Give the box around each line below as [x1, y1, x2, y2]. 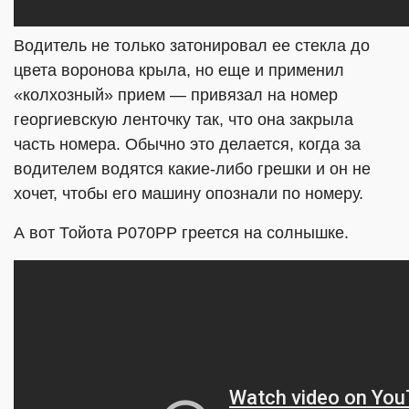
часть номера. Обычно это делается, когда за [14, 135, 361, 153]
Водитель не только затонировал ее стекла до [14, 37, 370, 55]
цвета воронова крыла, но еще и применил [14, 61, 344, 79]
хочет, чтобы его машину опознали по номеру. [14, 184, 363, 203]
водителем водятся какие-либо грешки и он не [14, 160, 371, 178]
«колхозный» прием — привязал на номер [14, 86, 338, 104]
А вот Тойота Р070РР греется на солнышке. [14, 224, 349, 242]
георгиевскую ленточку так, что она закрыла [14, 110, 353, 129]
